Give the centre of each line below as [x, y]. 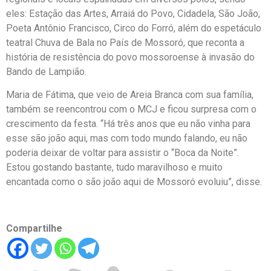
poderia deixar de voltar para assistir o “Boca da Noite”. [122, 153]
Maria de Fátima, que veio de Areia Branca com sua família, [130, 95]
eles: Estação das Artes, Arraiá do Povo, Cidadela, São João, [133, 14]
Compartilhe [34, 229]
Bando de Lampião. [46, 72]
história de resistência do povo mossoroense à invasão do [130, 57]
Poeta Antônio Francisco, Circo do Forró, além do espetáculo [134, 28]
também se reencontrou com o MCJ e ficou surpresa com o [131, 109]
